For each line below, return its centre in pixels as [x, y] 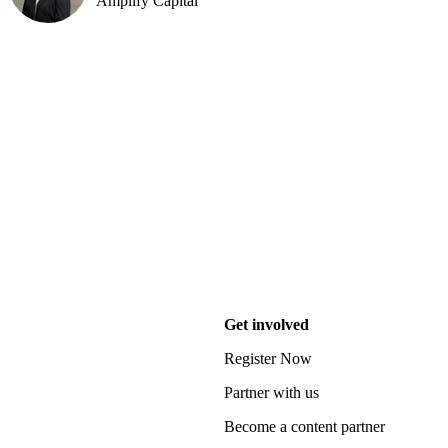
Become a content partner [304, 426]
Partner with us [271, 392]
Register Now [268, 358]
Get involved [266, 324]
